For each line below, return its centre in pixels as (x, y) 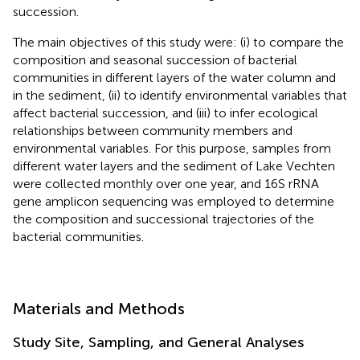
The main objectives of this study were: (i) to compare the (178, 42)
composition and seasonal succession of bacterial (155, 59)
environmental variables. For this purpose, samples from (172, 148)
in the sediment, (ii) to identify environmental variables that (180, 95)
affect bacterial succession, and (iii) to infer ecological (166, 112)
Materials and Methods (99, 308)
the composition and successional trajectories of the (164, 219)
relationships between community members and (153, 130)
